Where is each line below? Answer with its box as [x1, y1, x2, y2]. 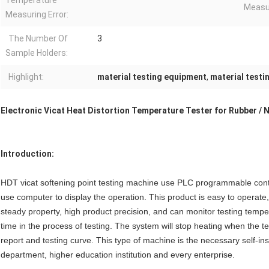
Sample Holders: [5, 48, 68, 58]
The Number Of [8, 34, 68, 44]
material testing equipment [97, 72, 207, 82]
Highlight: [8, 72, 44, 82]
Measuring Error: [5, 10, 68, 20]
